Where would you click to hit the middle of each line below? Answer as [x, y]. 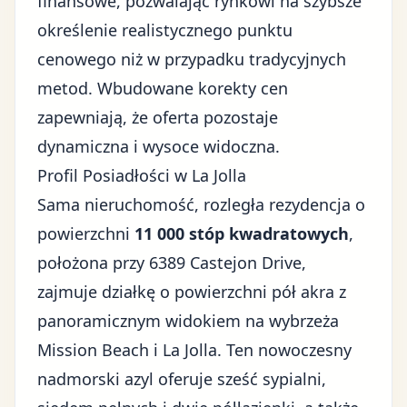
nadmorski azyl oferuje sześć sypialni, [182, 379]
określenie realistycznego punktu [165, 30]
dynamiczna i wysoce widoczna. [159, 146]
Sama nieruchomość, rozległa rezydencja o [201, 204]
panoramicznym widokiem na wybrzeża [188, 321]
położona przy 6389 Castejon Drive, [172, 263]
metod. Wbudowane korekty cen [163, 88]
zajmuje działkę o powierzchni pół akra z [192, 292]
